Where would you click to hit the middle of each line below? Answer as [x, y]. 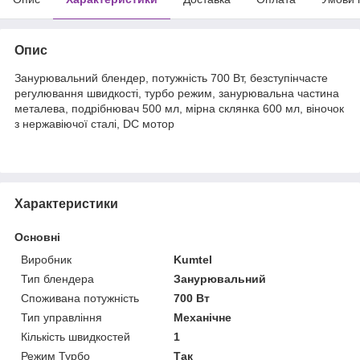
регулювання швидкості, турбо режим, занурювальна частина [177, 94]
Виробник [46, 260]
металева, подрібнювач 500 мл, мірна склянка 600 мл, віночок [179, 109]
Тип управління [61, 318]
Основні [37, 237]
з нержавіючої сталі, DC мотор [94, 124]
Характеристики [66, 204]
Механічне [203, 318]
